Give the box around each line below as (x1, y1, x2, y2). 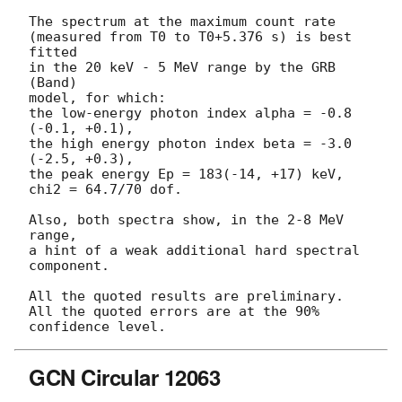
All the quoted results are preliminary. (29, 287, 344, 304)
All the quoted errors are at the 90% (29, 302, 319, 319)
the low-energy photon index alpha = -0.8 (29, 104, 352, 121)
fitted (29, 43, 77, 60)
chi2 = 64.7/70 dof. (29, 180, 182, 197)
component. (29, 257, 109, 274)
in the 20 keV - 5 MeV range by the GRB (29, 58, 336, 75)
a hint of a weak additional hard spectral (29, 241, 360, 258)
